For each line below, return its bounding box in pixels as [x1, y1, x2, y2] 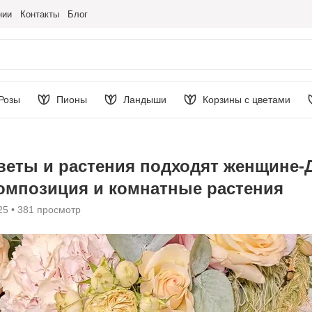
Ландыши [123, 93, 166, 105]
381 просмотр [17, 204, 81, 215]
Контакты [20, 8, 59, 19]
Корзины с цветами [203, 93, 290, 105]
